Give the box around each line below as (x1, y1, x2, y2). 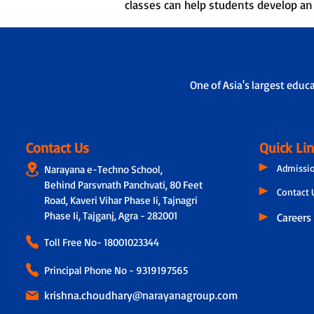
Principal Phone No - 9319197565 (43, 263, 188, 277)
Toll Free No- (43, 235, 104, 249)
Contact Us (25, 138, 89, 156)
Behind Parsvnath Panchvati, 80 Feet (43, 177, 203, 191)
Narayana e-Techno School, (43, 162, 163, 176)
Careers (277, 210, 312, 224)
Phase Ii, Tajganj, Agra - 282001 (43, 208, 177, 222)
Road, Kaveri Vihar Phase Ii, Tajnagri (43, 193, 198, 207)
